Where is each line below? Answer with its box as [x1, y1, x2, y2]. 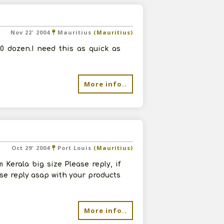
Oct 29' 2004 [11, 144, 52, 151]
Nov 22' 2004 [10, 28, 52, 36]
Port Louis [57, 144, 91, 151]
